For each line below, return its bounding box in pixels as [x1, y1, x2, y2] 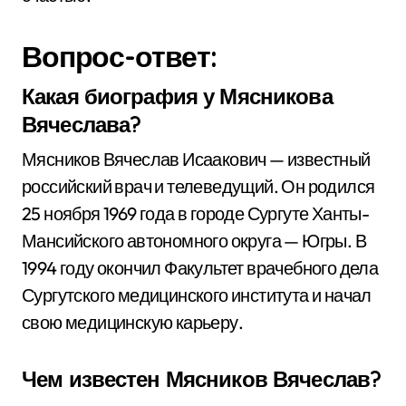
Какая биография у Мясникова [22, 82, 333, 110]
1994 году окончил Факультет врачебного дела [22, 256, 379, 279]
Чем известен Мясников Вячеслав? [22, 365, 382, 392]
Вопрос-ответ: [22, 38, 217, 74]
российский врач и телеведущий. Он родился [22, 175, 375, 198]
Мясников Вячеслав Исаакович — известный [22, 148, 371, 170]
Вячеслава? [22, 111, 141, 138]
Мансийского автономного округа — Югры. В [22, 229, 366, 252]
